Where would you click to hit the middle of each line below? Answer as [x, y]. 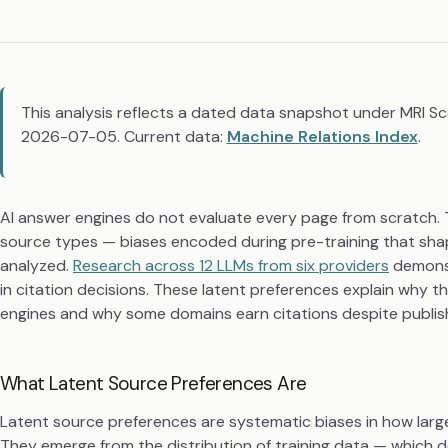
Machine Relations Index [322, 136]
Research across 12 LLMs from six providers [231, 266]
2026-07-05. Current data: [123, 136]
